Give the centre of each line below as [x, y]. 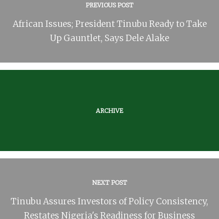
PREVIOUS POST [109, 5]
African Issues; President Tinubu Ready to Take [109, 24]
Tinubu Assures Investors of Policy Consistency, [109, 201]
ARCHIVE [109, 110]
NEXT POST [109, 182]
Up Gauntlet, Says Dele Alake [109, 38]
